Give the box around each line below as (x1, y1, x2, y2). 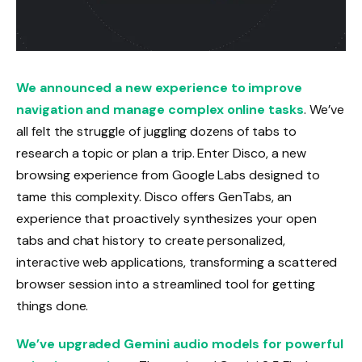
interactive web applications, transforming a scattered (16, 253, 338, 271)
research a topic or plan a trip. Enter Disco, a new (16, 144, 306, 162)
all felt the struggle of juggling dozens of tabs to (16, 122, 297, 140)
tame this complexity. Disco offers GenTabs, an (16, 187, 292, 205)
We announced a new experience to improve (16, 78, 303, 96)
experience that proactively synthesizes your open (16, 209, 317, 227)
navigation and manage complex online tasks (16, 100, 304, 118)
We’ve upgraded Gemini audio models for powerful (16, 335, 343, 353)
